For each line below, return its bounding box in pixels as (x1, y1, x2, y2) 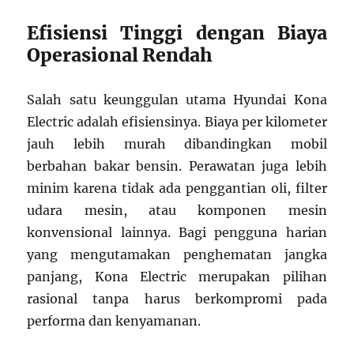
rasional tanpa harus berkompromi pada (27, 291, 327, 307)
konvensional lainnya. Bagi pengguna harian (27, 224, 327, 241)
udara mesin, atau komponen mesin (27, 202, 327, 219)
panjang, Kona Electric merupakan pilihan (27, 269, 327, 285)
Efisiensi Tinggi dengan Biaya (27, 21, 327, 45)
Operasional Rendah (27, 43, 213, 67)
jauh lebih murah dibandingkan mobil (27, 136, 327, 153)
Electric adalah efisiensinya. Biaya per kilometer (27, 114, 327, 130)
